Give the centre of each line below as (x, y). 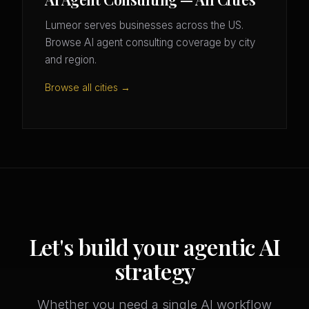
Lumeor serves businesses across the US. (144, 26)
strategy (154, 271)
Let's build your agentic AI (154, 247)
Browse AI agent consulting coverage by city (150, 43)
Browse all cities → (88, 88)
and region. (71, 60)
